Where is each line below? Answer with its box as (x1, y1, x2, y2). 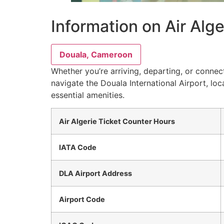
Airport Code (59, 195, 105, 204)
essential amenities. (51, 90, 124, 100)
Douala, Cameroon (59, 49, 132, 59)
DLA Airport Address (59, 169, 132, 178)
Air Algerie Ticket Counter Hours (59, 117, 175, 126)
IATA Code (59, 143, 96, 152)
